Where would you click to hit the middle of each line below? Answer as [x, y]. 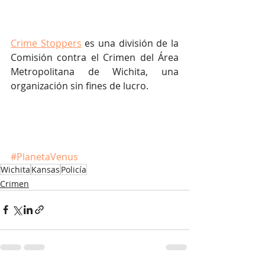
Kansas [46, 169]
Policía [74, 169]
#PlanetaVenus [44, 156]
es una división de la [130, 43]
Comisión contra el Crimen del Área [95, 57]
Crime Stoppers [46, 43]
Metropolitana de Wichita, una [95, 71]
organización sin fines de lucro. [80, 85]
